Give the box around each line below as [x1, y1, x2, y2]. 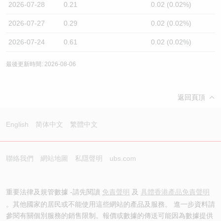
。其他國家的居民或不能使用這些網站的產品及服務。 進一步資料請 [6, 200, 215, 208]
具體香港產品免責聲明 [141, 188, 210, 196]
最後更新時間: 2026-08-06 [6, 61, 76, 68]
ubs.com [110, 154, 136, 162]
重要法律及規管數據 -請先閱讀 [6, 188, 102, 196]
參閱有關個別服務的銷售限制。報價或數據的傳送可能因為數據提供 [6, 212, 213, 220]
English [6, 120, 29, 128]
